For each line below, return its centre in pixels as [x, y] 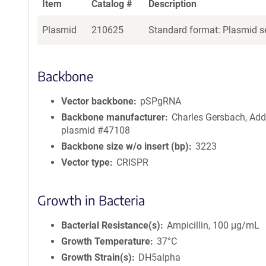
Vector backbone [97, 101]
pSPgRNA [161, 101]
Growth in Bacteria [91, 200]
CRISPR [133, 162]
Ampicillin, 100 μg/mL [213, 225]
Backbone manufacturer [113, 117]
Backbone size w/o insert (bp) [125, 146]
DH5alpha [160, 257]
